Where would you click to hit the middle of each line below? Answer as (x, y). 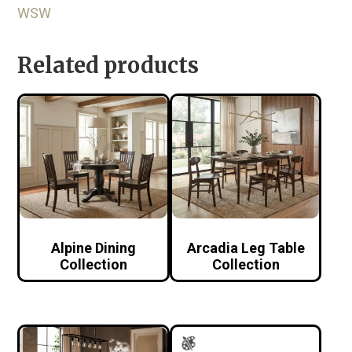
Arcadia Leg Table (246, 247)
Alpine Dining (94, 247)
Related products (108, 65)
